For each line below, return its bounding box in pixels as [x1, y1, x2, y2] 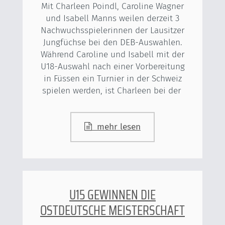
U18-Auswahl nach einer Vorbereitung [40, 61, 185, 72]
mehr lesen [92, 122, 141, 133]
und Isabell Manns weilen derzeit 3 [46, 13, 179, 24]
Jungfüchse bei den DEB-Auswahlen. [43, 37, 182, 48]
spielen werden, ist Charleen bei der [42, 85, 183, 96]
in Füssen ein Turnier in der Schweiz [43, 73, 182, 84]
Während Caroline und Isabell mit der [41, 49, 184, 60]
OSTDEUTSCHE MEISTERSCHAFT [40, 199, 185, 220]
